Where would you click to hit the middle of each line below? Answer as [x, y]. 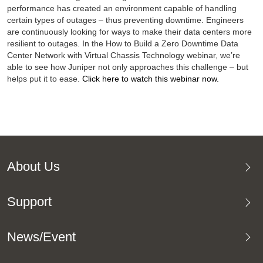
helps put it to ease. [44, 79]
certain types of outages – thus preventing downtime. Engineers [125, 20]
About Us [33, 167]
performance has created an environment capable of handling [122, 9]
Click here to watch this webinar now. [150, 79]
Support [29, 202]
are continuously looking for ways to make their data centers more [129, 32]
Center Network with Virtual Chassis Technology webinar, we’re [123, 55]
